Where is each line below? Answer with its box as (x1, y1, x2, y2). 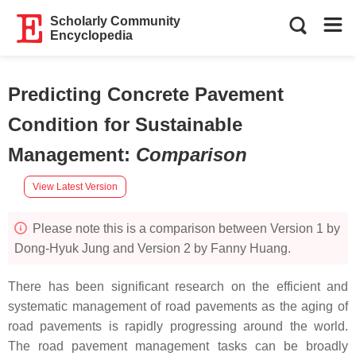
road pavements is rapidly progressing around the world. (8, 319, 348, 333)
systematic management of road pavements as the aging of (8, 300, 348, 313)
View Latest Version (33, 180, 118, 192)
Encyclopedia (50, 29, 133, 42)
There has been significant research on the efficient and (8, 280, 348, 293)
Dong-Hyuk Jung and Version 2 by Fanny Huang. (14, 242, 291, 255)
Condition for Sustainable (8, 114, 242, 135)
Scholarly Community (50, 14, 181, 28)
